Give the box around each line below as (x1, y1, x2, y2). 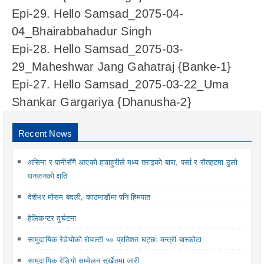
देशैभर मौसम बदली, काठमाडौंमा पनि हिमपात (28, 191, 151, 203)
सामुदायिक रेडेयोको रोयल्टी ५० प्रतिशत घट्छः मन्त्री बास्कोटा (28, 233, 202, 245)
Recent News (18, 128, 72, 139)
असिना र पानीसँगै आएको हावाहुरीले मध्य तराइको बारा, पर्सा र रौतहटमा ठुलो (28, 156, 238, 168)
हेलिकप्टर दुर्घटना (28, 212, 77, 224)
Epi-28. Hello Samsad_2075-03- (12, 42, 184, 56)
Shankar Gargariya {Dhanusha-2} (12, 95, 192, 109)
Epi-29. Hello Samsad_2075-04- (12, 7, 184, 21)
